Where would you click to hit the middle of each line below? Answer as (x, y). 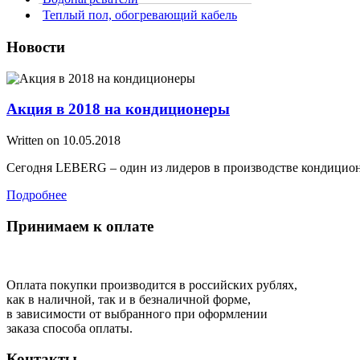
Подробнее (37, 195)
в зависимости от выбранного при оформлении (137, 313)
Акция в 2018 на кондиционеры (118, 109)
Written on (35, 141)
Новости (36, 47)
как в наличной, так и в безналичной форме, (129, 299)
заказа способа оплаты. (70, 328)
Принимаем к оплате (80, 226)
